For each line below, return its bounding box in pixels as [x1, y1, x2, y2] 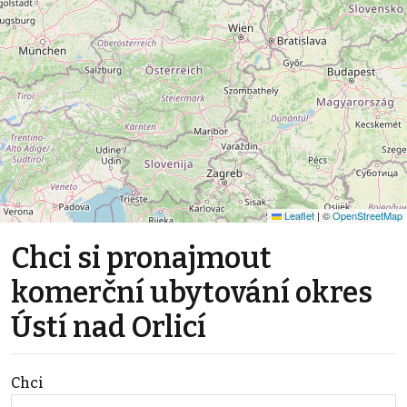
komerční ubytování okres [11, 275, 372, 311]
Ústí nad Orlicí [11, 310, 206, 345]
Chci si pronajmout [11, 241, 272, 276]
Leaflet [282, 208, 314, 223]
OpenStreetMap [333, 208, 402, 223]
